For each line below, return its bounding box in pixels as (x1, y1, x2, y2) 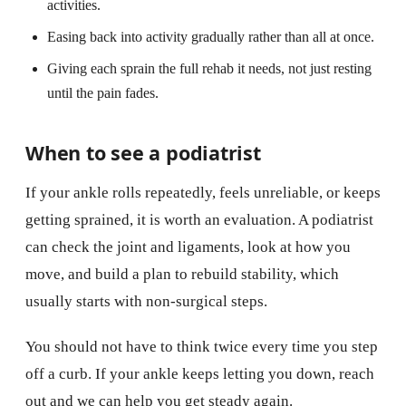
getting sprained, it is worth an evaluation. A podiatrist (25, 210, 373, 228)
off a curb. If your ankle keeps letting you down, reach (25, 364, 374, 382)
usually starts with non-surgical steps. (25, 292, 267, 310)
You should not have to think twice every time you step (25, 337, 378, 355)
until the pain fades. (47, 84, 159, 101)
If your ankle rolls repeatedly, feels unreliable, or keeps (25, 183, 381, 201)
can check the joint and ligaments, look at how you (25, 237, 351, 256)
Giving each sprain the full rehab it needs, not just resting (47, 60, 372, 76)
